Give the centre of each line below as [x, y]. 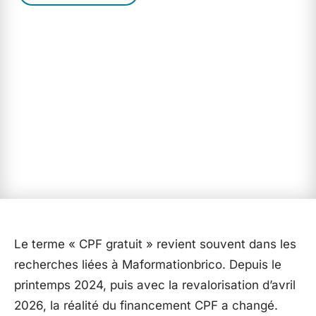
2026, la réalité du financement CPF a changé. [146, 305]
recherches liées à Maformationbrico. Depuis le [148, 265]
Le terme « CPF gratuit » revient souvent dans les [155, 244]
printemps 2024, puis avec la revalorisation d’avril [155, 285]
